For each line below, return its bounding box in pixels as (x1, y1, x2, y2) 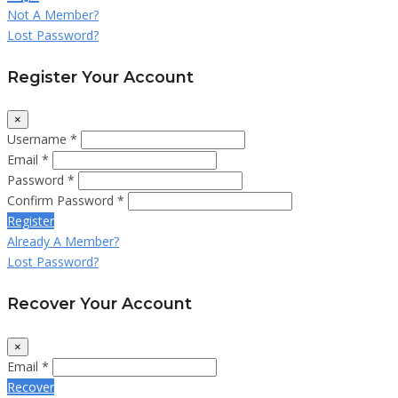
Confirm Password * (7, 192, 124, 210)
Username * (7, 131, 77, 148)
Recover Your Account (7, 294, 192, 314)
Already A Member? (7, 233, 119, 251)
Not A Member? (7, 6, 99, 24)
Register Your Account (7, 67, 194, 86)
